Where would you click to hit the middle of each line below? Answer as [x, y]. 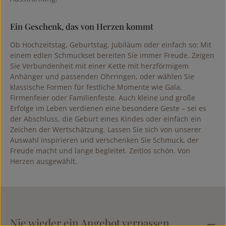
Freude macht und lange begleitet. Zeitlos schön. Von [100, 151]
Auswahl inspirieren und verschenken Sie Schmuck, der [104, 140]
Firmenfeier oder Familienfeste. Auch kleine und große [103, 98]
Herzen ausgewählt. [44, 161]
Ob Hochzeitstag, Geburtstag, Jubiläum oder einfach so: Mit [111, 45]
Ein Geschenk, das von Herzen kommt [83, 26]
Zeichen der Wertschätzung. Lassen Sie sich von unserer [106, 130]
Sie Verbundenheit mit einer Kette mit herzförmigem [99, 66]
